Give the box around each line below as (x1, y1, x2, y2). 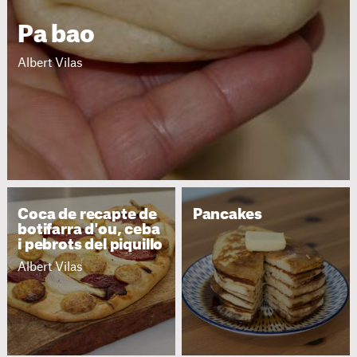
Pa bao (18, 24, 95, 47)
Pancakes (192, 208, 262, 222)
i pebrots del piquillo (18, 238, 163, 253)
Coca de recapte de (18, 208, 157, 222)
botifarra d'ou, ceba (18, 223, 160, 237)
